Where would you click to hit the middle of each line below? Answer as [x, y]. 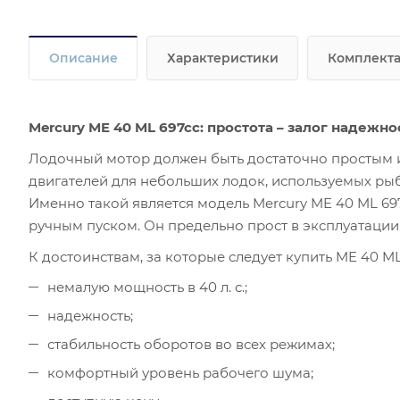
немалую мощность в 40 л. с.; [147, 287]
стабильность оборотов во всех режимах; [191, 344]
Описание [83, 58]
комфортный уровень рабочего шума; [180, 372]
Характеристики [223, 58]
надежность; [90, 315]
